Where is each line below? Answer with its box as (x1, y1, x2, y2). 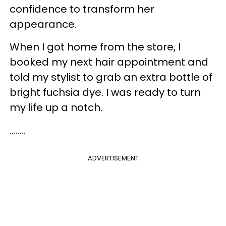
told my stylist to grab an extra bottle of (10, 70, 212, 85)
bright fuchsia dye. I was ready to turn (10, 85, 201, 100)
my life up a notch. (10, 100, 102, 115)
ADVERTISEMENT (87, 153, 139, 163)
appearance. (10, 17, 77, 32)
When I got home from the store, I (10, 40, 181, 54)
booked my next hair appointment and (10, 55, 208, 70)
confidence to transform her (10, 2, 154, 17)
